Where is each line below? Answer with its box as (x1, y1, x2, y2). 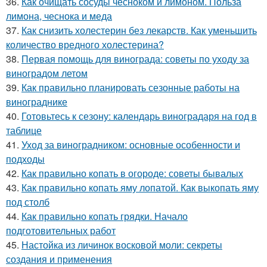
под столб (6, 194, 49, 209)
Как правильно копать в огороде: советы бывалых (21, 166, 243, 180)
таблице (6, 123, 42, 137)
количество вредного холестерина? (6, 37, 164, 51)
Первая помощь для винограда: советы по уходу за (21, 51, 249, 66)
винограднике (6, 94, 67, 108)
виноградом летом (6, 66, 88, 80)
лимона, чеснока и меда (6, 8, 112, 23)
